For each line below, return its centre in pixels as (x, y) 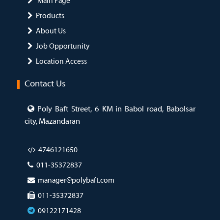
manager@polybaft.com (76, 181)
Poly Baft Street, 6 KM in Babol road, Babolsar (116, 110)
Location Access (61, 62)
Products (50, 16)
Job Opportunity (63, 47)
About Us (51, 32)
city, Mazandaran (52, 122)
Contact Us (45, 84)
